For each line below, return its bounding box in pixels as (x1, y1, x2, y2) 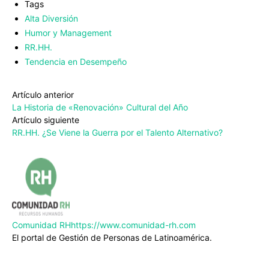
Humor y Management (25, 28, 112, 38)
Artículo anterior (12, 89, 74, 100)
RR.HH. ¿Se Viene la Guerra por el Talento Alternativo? (12, 127, 223, 138)
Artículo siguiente (12, 115, 79, 125)
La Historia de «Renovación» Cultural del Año (12, 102, 188, 113)
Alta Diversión (25, 13, 78, 24)
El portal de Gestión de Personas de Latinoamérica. (12, 232, 212, 243)
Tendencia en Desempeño (25, 56, 127, 67)
